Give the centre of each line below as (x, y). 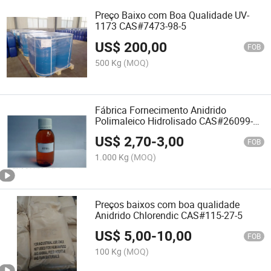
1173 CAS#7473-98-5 (141, 26)
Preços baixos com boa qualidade (168, 204)
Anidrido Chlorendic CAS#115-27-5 (169, 215)
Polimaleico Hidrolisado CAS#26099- (174, 121)
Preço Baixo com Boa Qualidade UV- (172, 15)
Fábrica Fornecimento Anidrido (161, 110)
